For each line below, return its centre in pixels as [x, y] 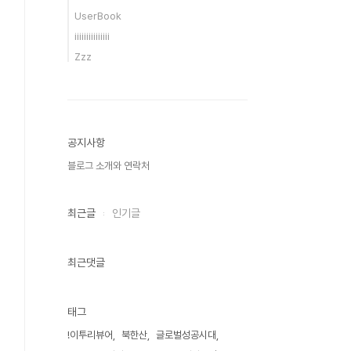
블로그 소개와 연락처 [109, 166]
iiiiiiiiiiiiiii [92, 36]
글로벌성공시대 [186, 335]
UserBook [98, 16]
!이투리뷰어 [90, 335]
